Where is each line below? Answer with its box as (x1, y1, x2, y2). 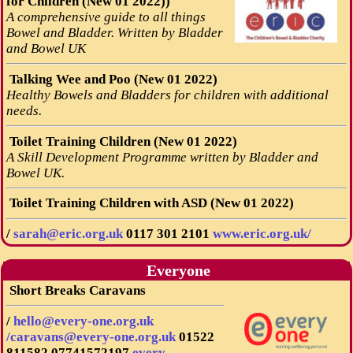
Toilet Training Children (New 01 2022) (6, 133, 237, 149)
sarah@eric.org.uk (13, 226, 126, 242)
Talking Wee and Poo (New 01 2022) (6, 71, 217, 87)
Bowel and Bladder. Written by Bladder (6, 24, 223, 40)
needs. (6, 102, 42, 118)
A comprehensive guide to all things (6, 9, 206, 24)
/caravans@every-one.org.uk (6, 329, 176, 344)
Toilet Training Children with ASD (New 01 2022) (6, 195, 294, 211)
